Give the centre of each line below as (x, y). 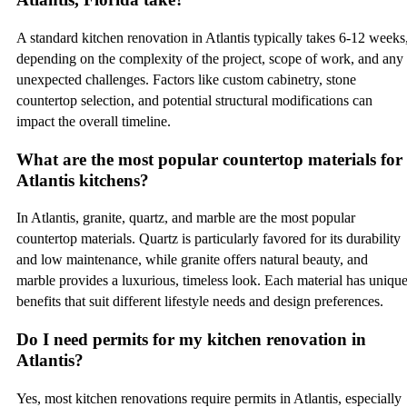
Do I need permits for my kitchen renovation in (191, 339)
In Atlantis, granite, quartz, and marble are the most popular (186, 218)
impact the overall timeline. (94, 121)
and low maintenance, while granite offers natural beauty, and (192, 260)
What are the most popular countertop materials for (209, 159)
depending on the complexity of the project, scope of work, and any (210, 58)
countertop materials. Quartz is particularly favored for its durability (208, 239)
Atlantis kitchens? (83, 180)
